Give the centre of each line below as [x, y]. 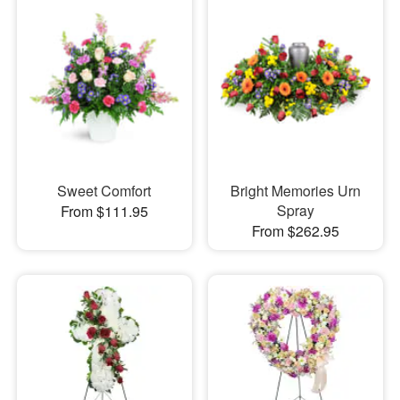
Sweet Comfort [104, 191]
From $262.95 [295, 231]
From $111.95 [104, 212]
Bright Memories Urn [295, 191]
